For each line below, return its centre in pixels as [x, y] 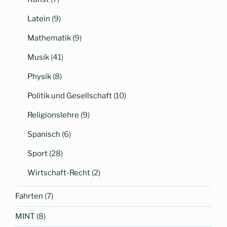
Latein [39, 18]
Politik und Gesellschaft [70, 96]
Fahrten [29, 196]
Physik [39, 76]
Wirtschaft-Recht [59, 173]
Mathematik [49, 38]
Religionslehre [53, 115]
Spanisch [44, 134]
